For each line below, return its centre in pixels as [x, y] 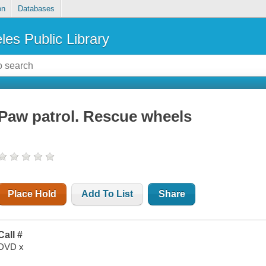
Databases [36, 9]
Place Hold [32, 194]
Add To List [107, 194]
